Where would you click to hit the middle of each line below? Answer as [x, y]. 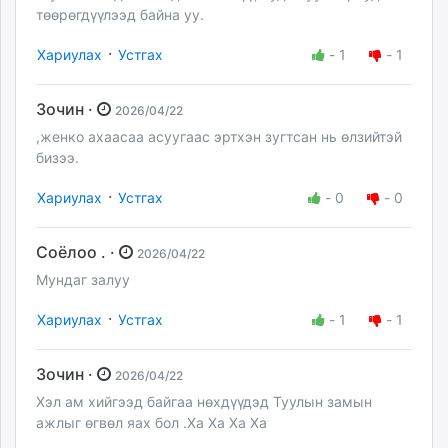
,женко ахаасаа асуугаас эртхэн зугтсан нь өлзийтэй [219, 136]
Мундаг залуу [85, 280]
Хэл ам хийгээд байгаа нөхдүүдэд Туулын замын [204, 402]
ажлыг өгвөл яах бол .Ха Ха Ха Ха [151, 423]
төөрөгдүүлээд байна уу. [120, 14]
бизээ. [57, 157]
